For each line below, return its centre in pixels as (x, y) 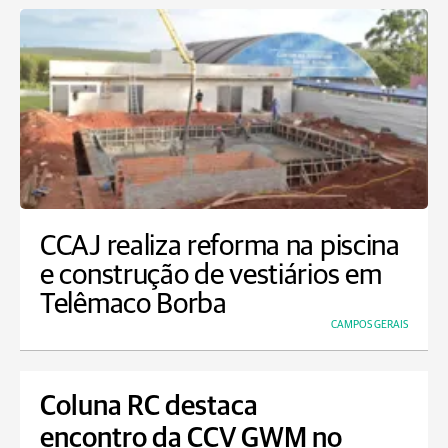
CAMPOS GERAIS (369, 324)
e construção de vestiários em (211, 275)
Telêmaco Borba (133, 304)
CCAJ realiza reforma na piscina (220, 246)
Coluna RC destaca (149, 407)
